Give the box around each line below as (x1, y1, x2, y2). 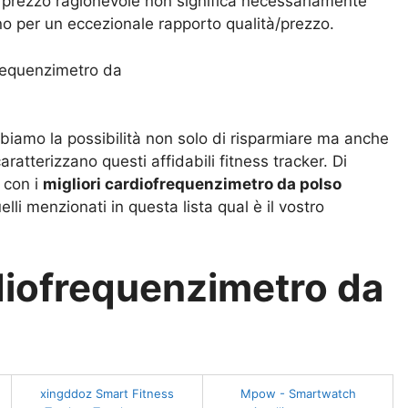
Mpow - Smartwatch (240, 385, 356, 401)
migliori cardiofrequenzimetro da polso (43, 175, 342, 194)
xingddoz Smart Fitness (40, 385, 174, 401)
